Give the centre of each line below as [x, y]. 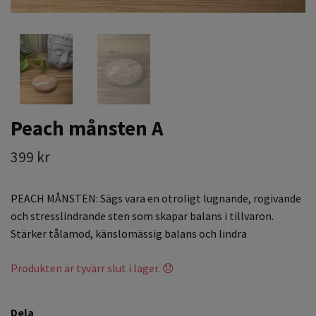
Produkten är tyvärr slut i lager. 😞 [92, 268]
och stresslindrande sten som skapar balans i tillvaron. [142, 215]
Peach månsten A [87, 128]
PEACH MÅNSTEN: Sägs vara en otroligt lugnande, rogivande [156, 198]
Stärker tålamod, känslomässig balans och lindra [129, 233]
